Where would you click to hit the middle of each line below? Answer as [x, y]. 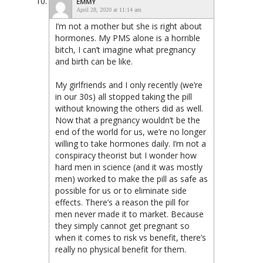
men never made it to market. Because [129, 214]
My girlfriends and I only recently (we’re [129, 85]
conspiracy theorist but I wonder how [126, 156]
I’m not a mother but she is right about [129, 26]
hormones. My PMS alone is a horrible [128, 38]
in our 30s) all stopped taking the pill [124, 97]
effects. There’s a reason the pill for [122, 203]
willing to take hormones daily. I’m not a [131, 144]
